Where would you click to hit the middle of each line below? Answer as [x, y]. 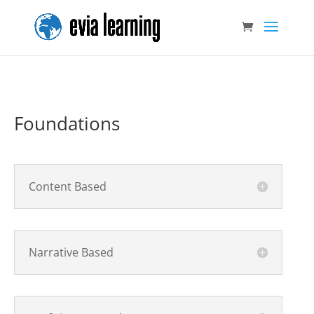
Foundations [67, 123]
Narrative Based [71, 252]
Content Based [68, 186]
